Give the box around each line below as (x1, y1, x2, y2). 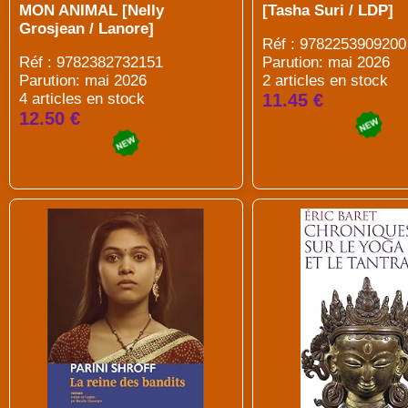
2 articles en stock (261, 72, 388, 89)
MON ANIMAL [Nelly (19, 2, 164, 19)
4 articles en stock (19, 90, 145, 107)
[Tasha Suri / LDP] (261, 2, 393, 19)
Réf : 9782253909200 (261, 36, 406, 53)
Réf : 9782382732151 (19, 54, 163, 71)
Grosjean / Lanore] (19, 20, 154, 37)
